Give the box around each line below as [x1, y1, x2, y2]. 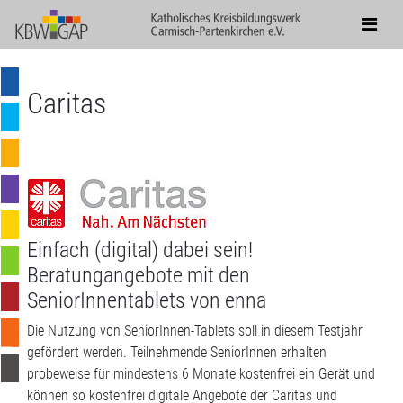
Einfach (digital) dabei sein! [27, 237, 253, 263]
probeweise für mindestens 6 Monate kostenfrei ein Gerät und [27, 365, 375, 382]
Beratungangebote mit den [27, 263, 250, 288]
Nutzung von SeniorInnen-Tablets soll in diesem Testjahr [48, 322, 363, 339]
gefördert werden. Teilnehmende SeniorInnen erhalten [27, 344, 327, 361]
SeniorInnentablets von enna [27, 288, 266, 313]
